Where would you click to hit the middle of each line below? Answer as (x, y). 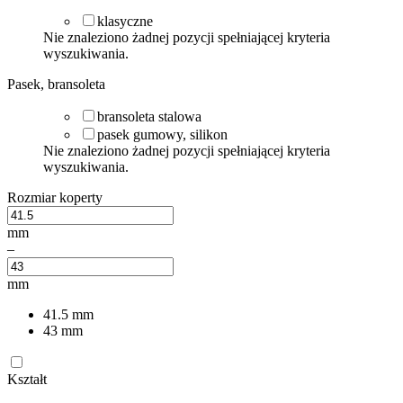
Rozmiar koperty (55, 197)
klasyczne (125, 21)
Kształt (27, 379)
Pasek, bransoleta (56, 84)
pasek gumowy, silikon (162, 134)
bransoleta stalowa (149, 116)
